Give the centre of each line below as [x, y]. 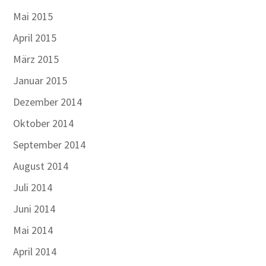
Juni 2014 [34, 209]
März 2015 [36, 59]
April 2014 [35, 251]
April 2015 [35, 38]
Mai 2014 [33, 230]
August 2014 [41, 166]
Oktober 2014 [44, 123]
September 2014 [50, 145]
